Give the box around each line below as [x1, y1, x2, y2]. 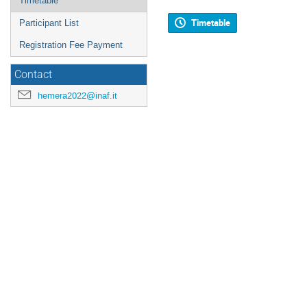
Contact [14, 69, 52, 81]
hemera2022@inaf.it [38, 90, 117, 101]
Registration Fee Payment [19, 40, 123, 50]
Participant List [19, 18, 79, 28]
